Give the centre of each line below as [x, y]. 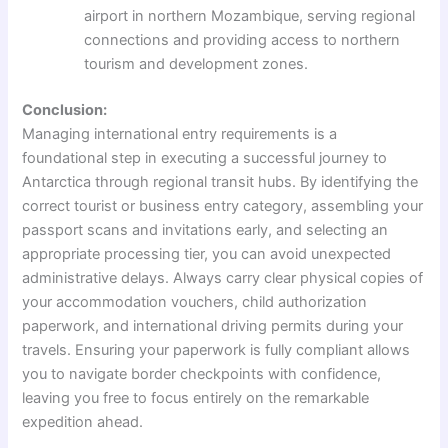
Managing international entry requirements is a [180, 134]
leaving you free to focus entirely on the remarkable [196, 398]
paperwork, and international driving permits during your [213, 326]
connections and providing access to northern [242, 40]
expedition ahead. [83, 422]
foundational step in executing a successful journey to [205, 158]
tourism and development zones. [196, 64]
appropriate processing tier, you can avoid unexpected [207, 254]
